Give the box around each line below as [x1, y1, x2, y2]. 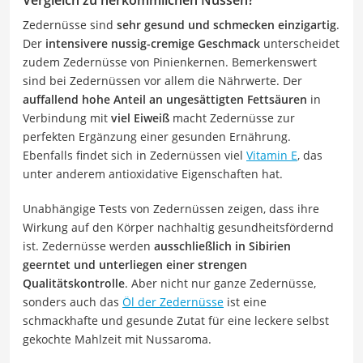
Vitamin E [246, 147, 297, 163]
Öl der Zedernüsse [122, 293, 224, 310]
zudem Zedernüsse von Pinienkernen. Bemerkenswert [23, 53, 317, 70]
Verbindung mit [23, 109, 111, 126]
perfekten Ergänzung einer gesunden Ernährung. [23, 128, 291, 144]
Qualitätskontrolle [23, 275, 125, 291]
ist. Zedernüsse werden [23, 237, 154, 254]
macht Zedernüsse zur [169, 109, 295, 126]
